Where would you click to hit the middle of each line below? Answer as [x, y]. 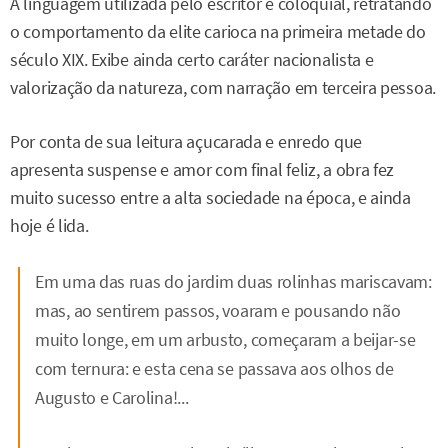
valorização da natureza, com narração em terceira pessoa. [223, 88]
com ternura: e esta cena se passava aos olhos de [214, 368]
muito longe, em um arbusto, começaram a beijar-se [225, 339]
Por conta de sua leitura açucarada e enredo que [186, 142]
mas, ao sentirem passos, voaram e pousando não [218, 310]
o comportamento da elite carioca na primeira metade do [218, 32]
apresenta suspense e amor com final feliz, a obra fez [202, 170]
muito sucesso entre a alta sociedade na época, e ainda [210, 198]
